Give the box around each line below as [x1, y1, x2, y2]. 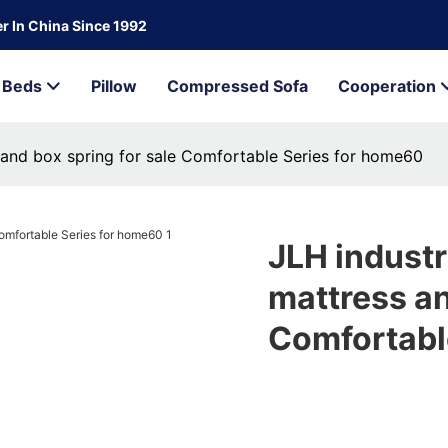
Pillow [90, 76, 137, 96]
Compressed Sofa [166, 76, 308, 96]
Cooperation [337, 76, 436, 96]
